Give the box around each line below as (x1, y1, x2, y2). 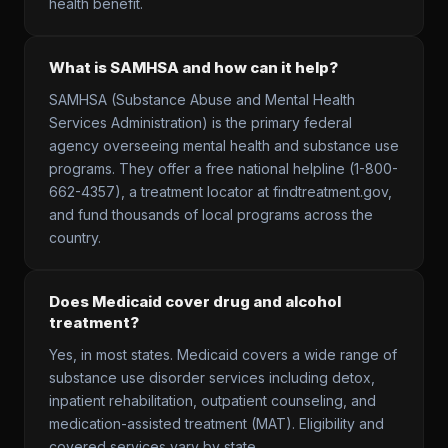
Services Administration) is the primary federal (49, 114, 352, 131)
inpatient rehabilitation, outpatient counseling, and (49, 392, 376, 409)
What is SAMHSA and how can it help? (49, 58, 338, 77)
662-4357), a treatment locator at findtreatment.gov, (49, 183, 392, 200)
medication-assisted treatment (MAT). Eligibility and (49, 415, 384, 432)
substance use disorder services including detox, (49, 369, 375, 386)
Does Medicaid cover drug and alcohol (49, 292, 341, 311)
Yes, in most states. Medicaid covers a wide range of (49, 346, 397, 363)
